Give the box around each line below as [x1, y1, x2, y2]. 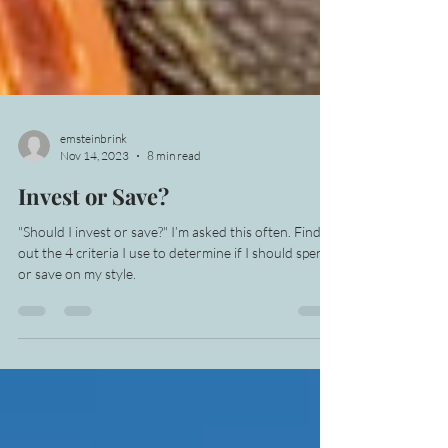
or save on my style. [18, 297, 136, 314]
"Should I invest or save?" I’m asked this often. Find [18, 255, 321, 272]
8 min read [147, 180, 201, 195]
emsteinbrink [60, 163, 127, 178]
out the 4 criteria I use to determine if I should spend [18, 276, 332, 293]
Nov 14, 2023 [60, 180, 129, 195]
